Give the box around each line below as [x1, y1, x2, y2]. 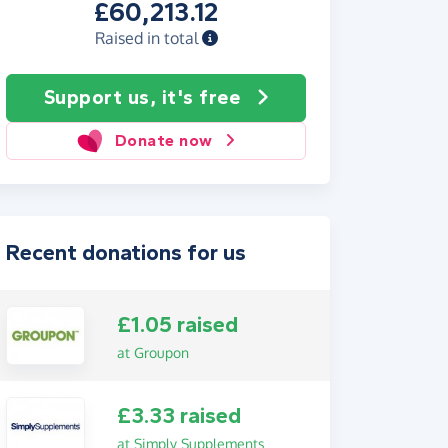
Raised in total [94, 28, 202, 48]
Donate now [114, 131, 213, 150]
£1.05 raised [116, 311, 238, 338]
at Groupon [116, 343, 189, 361]
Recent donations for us [6, 240, 246, 266]
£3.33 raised [116, 403, 241, 430]
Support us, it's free [43, 86, 240, 109]
